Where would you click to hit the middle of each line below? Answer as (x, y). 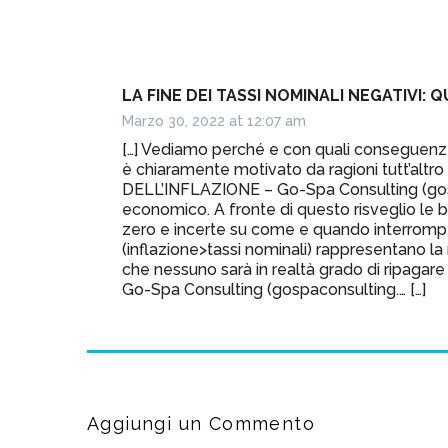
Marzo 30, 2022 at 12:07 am (214, 120)
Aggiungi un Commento (201, 423)
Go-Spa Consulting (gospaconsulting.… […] (274, 289)
